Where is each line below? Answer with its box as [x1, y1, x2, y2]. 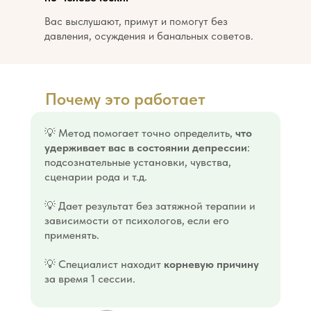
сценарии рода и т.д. [44, 170, 147, 183]
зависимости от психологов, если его [44, 214, 229, 227]
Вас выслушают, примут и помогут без [44, 15, 228, 28]
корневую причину [164, 258, 259, 271]
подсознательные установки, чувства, [44, 155, 231, 169]
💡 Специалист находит [44, 258, 164, 271]
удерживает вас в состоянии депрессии [44, 141, 247, 154]
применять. [44, 228, 99, 242]
